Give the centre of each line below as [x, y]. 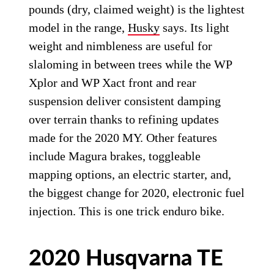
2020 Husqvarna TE [126, 259]
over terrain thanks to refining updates [124, 119]
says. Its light [195, 28]
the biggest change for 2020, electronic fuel [137, 193]
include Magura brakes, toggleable [115, 156]
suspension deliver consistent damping [125, 101]
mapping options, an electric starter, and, [130, 174]
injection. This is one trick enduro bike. [127, 211]
